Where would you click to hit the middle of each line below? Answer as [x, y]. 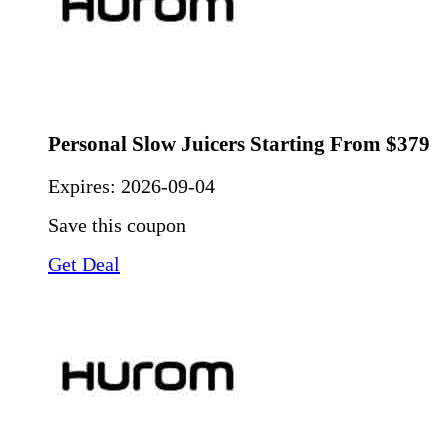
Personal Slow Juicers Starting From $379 [239, 143]
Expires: [84, 186]
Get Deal [84, 264]
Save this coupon [117, 225]
